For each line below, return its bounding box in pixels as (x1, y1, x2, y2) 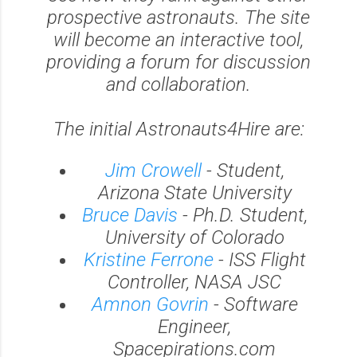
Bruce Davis (81, 203, 178, 226)
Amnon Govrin (91, 292, 209, 316)
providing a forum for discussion (46, 50, 311, 73)
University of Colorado (104, 226, 284, 249)
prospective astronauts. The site (47, 6, 310, 29)
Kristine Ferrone (83, 248, 214, 271)
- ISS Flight (213, 248, 306, 271)
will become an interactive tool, (53, 28, 304, 51)
